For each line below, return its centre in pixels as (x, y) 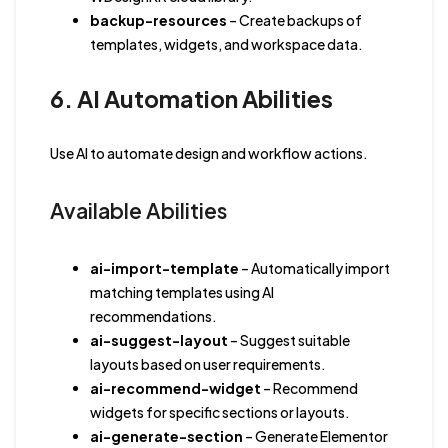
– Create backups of (294, 19)
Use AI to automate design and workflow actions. (208, 152)
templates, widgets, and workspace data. (226, 43)
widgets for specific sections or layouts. (219, 411)
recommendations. (153, 315)
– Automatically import (314, 267)
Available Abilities (138, 210)
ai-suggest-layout (158, 339)
